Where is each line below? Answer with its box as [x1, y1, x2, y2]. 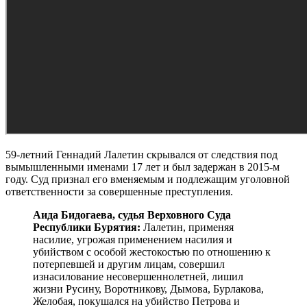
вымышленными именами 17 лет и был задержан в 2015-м [5, 161, 280, 173]
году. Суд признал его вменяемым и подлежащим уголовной [5, 173, 290, 186]
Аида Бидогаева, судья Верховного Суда [33, 209, 231, 221]
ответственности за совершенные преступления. [5, 186, 233, 198]
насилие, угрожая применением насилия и [33, 234, 232, 246]
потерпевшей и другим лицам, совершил [33, 258, 225, 271]
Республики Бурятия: [33, 221, 143, 234]
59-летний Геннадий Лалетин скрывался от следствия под [5, 149, 278, 161]
